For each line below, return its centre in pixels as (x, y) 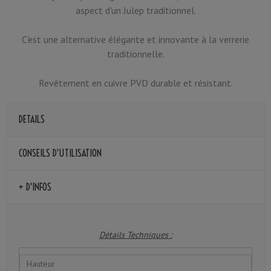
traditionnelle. (135, 54)
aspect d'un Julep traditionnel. (135, 10)
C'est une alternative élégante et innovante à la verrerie (135, 39)
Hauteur (41, 263)
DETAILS (32, 119)
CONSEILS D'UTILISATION (60, 153)
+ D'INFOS (35, 187)
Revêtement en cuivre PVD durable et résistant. (135, 83)
